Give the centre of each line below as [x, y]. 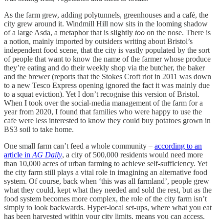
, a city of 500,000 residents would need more [132, 154]
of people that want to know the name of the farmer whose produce [107, 59]
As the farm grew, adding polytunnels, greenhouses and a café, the [106, 15]
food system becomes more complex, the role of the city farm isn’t [105, 198]
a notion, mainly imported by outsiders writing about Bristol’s [98, 41]
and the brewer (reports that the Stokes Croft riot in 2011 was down [108, 76]
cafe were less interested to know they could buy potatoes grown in [107, 120]
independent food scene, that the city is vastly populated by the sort [107, 50]
